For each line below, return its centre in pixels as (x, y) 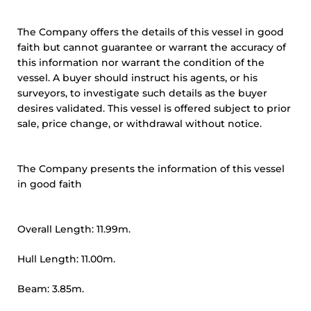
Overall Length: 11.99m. (74, 229)
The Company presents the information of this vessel (151, 169)
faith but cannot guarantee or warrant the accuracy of (152, 47)
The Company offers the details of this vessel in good (151, 32)
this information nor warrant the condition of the (141, 62)
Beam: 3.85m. (51, 289)
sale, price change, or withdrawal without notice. (140, 124)
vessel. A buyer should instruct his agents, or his (137, 78)
